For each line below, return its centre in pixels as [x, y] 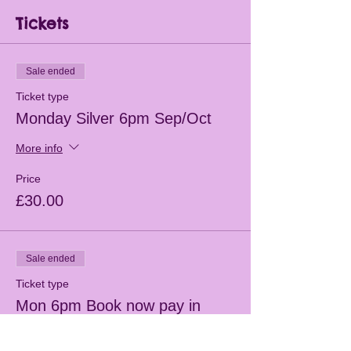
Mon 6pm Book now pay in [108, 306]
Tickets [42, 23]
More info [39, 148]
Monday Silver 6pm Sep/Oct [114, 118]
